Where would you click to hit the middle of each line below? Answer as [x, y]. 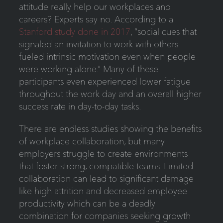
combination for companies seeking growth [105, 216]
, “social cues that [163, 32]
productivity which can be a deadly [87, 204]
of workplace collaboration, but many [92, 141]
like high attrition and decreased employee [103, 191]
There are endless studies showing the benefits [110, 129]
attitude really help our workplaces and [95, 7]
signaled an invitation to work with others [98, 44]
